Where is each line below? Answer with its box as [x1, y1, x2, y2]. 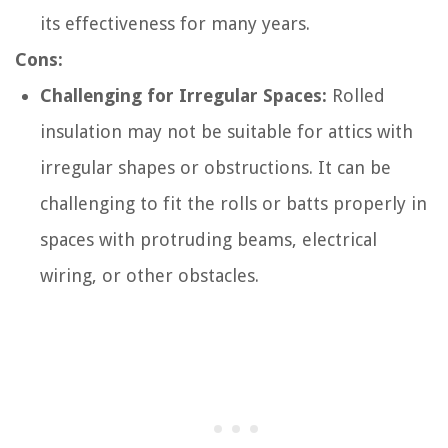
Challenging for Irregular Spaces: [40, 84, 327, 106]
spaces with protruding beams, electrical [40, 228, 377, 250]
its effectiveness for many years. [40, 12, 310, 34]
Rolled [327, 84, 385, 106]
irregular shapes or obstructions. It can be [40, 156, 391, 178]
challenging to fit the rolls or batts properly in [40, 192, 427, 214]
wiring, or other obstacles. [40, 264, 259, 286]
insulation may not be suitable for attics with [40, 120, 413, 142]
